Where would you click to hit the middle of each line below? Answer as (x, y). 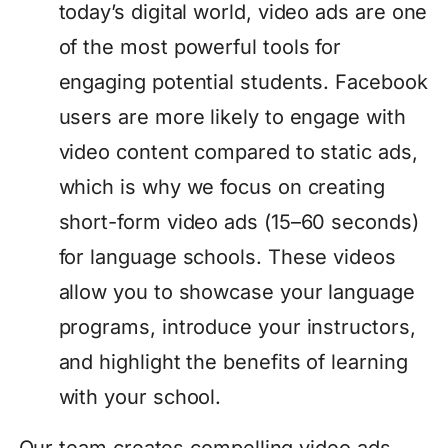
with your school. (140, 397)
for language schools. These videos (227, 257)
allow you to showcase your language (236, 292)
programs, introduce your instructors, (237, 327)
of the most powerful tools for (200, 47)
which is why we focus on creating (221, 187)
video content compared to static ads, (238, 152)
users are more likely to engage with (232, 117)
